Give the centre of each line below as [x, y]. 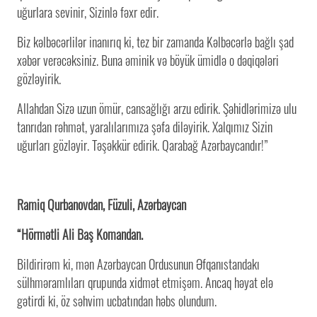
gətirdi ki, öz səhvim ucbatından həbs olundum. [117, 300]
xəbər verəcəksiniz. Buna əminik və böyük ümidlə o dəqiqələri [148, 60]
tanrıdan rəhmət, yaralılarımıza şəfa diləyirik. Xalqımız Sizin [145, 126]
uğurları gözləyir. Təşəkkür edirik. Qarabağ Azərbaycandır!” [143, 145]
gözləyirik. [39, 78]
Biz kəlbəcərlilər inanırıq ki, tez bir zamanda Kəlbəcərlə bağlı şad [155, 41]
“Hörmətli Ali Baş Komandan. [80, 234]
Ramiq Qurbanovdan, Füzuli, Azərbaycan [102, 204]
